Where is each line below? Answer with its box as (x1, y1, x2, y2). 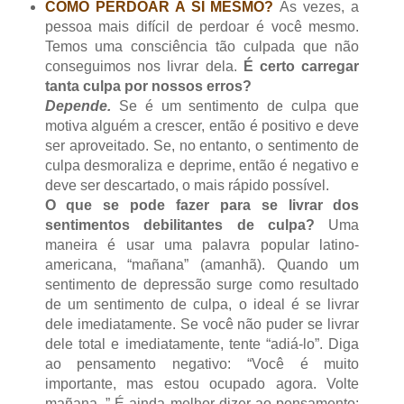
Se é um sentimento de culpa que (110, 97, 360, 114)
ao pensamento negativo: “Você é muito (44, 355, 360, 372)
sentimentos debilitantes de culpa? (44, 216, 315, 233)
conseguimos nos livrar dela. (44, 58, 243, 74)
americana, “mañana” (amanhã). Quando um (44, 256, 360, 272)
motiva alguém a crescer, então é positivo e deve (44, 117, 360, 133)
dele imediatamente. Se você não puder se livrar (44, 316, 360, 332)
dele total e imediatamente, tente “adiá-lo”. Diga (44, 335, 360, 352)
